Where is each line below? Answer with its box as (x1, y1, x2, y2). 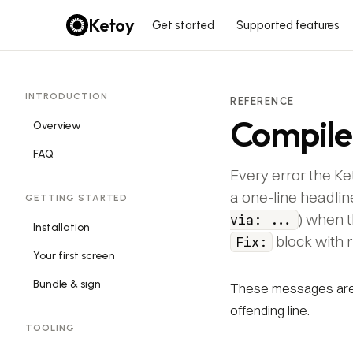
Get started (151, 17, 214, 32)
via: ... (230, 211, 293, 229)
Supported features (236, 17, 340, 32)
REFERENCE (230, 95, 295, 107)
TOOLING (25, 322, 75, 333)
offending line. (230, 302, 310, 318)
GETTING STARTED (25, 192, 128, 203)
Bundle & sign (33, 277, 101, 291)
